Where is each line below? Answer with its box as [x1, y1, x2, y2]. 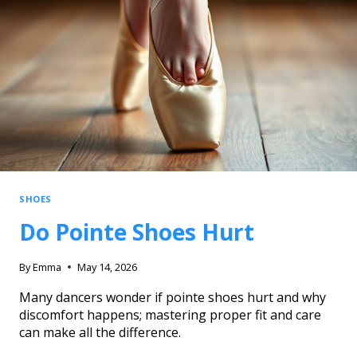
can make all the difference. [19, 323, 181, 341]
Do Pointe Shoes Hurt [19, 216, 254, 247]
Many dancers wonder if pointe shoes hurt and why [19, 288, 326, 306]
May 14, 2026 [77, 259, 138, 274]
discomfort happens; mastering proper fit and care [19, 305, 321, 324]
